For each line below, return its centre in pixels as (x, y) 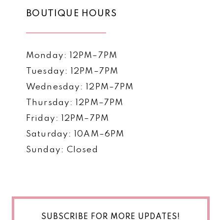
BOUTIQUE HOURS (71, 14)
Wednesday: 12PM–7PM (80, 87)
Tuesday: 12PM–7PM (72, 72)
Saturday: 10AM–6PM (75, 135)
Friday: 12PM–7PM (68, 119)
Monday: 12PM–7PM (72, 56)
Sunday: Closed (62, 150)
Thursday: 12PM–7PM (75, 103)
